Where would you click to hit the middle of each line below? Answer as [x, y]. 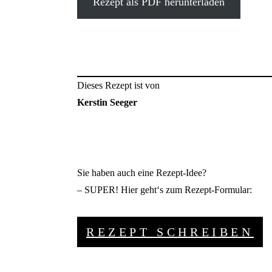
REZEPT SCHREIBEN [170, 232]
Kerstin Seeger [107, 103]
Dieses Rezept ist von [118, 86]
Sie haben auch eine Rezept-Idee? [141, 173]
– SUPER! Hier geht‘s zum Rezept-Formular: [164, 190]
